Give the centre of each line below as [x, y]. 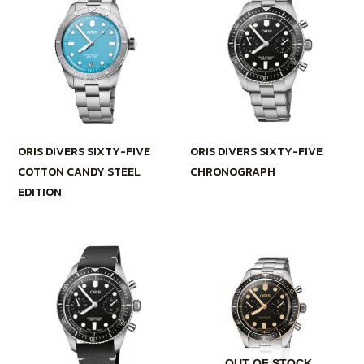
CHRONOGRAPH [233, 172]
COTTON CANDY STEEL [79, 172]
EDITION [39, 193]
